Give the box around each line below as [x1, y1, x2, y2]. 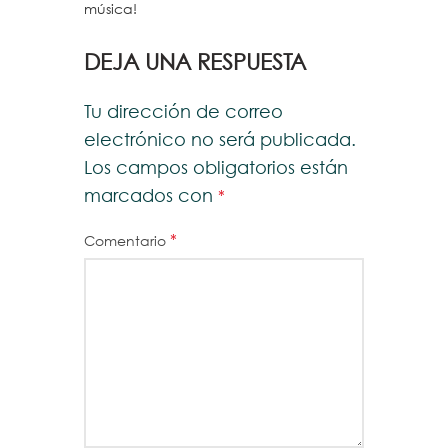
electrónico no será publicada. [84, 132, 356, 151]
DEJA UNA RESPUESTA [84, 53, 306, 76]
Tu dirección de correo [84, 104, 283, 123]
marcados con [84, 188, 218, 207]
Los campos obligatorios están [84, 160, 348, 179]
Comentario [84, 235, 170, 250]
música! [84, 3, 137, 18]
